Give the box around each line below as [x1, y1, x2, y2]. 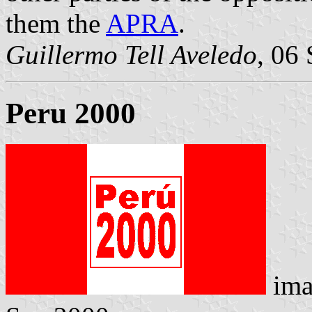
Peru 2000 [6, 97, 136, 130]
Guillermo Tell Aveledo [6, 39, 257, 70]
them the [6, 8, 106, 38]
